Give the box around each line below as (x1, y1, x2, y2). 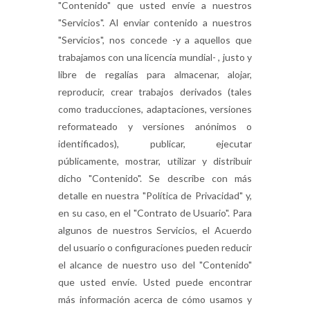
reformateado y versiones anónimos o (58, 120, 252, 132)
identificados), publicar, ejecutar (58, 138, 252, 149)
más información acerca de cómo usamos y (58, 293, 252, 305)
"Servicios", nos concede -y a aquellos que (58, 34, 252, 46)
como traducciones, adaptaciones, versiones (58, 103, 252, 115)
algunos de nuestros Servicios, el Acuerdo (58, 224, 252, 236)
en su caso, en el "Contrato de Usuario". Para (58, 207, 252, 219)
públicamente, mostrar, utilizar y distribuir (58, 155, 252, 167)
